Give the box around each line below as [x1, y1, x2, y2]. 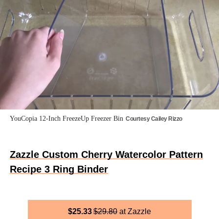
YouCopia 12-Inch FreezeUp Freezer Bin [10, 115, 123, 122]
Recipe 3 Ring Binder [10, 164, 108, 175]
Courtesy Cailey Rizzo [126, 115, 182, 122]
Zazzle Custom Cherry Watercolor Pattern [10, 149, 203, 160]
